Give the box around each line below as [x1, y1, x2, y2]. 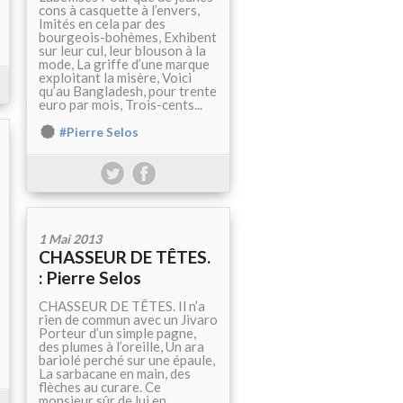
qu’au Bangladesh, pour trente [39, 83, 217, 100]
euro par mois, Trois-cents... [39, 96, 202, 113]
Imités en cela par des [39, 15, 166, 32]
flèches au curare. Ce [39, 379, 161, 396]
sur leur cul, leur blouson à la [39, 42, 206, 59]
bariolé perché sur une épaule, [39, 352, 215, 369]
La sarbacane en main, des [39, 365, 191, 382]
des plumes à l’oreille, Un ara [39, 338, 204, 355]
